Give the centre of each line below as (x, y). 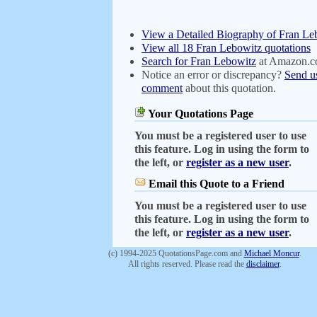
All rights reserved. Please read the (187, 264)
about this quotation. (229, 88)
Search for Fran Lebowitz (199, 61)
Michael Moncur (271, 253)
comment (162, 88)
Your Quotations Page (200, 114)
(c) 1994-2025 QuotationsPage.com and (176, 253)
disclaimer (263, 264)
